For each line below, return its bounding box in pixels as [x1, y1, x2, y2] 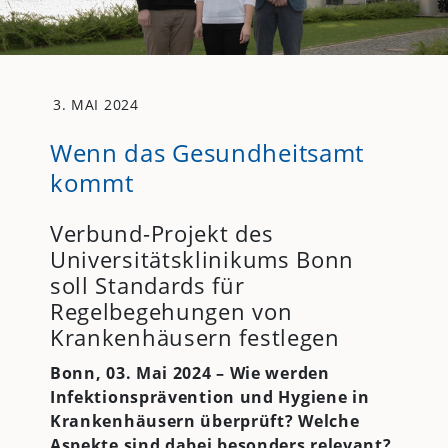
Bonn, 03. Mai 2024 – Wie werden [49, 361, 330, 384]
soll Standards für [49, 269, 245, 300]
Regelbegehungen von [49, 295, 293, 326]
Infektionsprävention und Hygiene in [49, 385, 370, 408]
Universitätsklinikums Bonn [49, 243, 355, 274]
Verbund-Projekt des [49, 217, 274, 248]
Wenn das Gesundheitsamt [49, 135, 365, 169]
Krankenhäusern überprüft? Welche [49, 409, 360, 432]
